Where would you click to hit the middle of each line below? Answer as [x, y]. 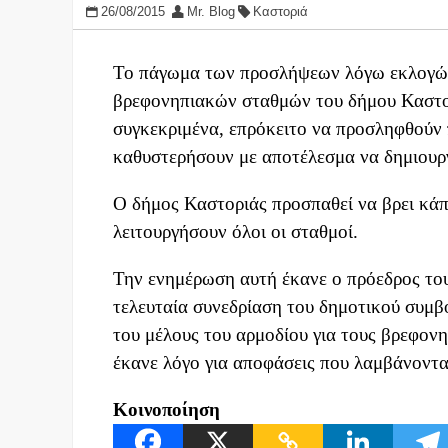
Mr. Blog [210, 11]
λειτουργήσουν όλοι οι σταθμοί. [235, 232]
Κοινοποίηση [166, 410]
